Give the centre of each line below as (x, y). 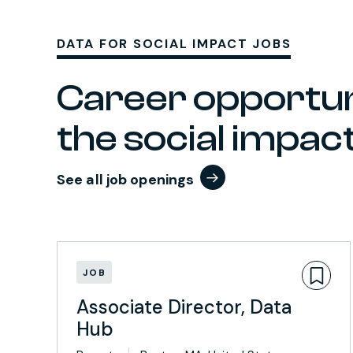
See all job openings (126, 180)
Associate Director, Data (184, 307)
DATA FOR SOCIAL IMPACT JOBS (174, 44)
